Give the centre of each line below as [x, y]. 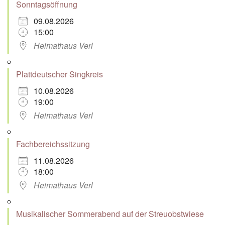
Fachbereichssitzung [53, 144]
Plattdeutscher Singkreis [60, 74]
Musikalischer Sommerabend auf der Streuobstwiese [110, 213]
